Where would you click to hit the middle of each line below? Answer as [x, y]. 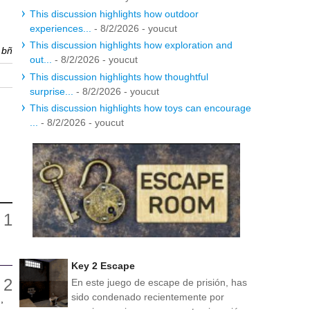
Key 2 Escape [103, 265]
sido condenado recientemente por [148, 297]
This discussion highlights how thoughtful [119, 76]
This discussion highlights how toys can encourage [140, 108]
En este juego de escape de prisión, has [159, 282]
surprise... [52, 91]
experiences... [61, 28]
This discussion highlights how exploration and [131, 45]
